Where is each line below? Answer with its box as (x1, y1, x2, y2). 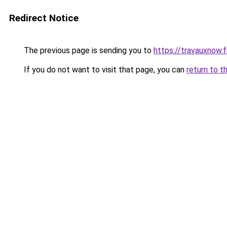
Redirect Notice (9, 12, 79, 24)
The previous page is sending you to (22, 46, 154, 55)
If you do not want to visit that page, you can (22, 65, 186, 74)
